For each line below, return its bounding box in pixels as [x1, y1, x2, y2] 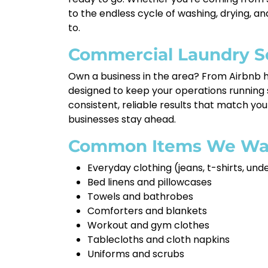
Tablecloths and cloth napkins [87, 233, 230, 246]
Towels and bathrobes [87, 190, 193, 203]
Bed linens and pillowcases [87, 175, 212, 189]
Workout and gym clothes [87, 218, 209, 232]
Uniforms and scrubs [87, 247, 184, 261]
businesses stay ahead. [68, 112, 176, 126]
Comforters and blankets [87, 204, 207, 218]
